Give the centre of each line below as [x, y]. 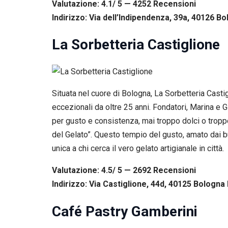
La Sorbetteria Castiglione [136, 45]
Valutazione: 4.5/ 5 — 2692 [103, 170]
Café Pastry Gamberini [125, 211]
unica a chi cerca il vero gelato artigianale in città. [138, 149]
